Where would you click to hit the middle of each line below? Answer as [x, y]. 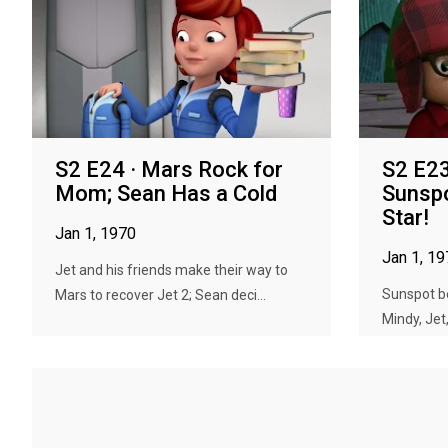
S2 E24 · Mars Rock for [169, 169]
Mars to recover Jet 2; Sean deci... [160, 295]
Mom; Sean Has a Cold [166, 193]
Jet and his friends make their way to [171, 270]
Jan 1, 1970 [95, 233]
